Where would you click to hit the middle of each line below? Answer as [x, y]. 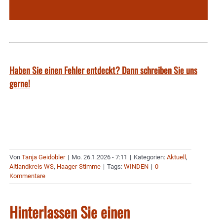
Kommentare [27, 176]
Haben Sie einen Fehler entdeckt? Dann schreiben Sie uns [103, 70]
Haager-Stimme [79, 166]
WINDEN [136, 166]
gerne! [20, 83]
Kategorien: [150, 157]
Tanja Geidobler [43, 157]
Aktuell [176, 157]
